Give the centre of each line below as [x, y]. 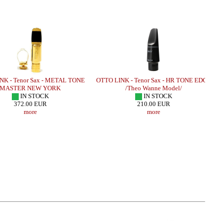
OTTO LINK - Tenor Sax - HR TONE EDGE [153, 80]
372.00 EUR [30, 104]
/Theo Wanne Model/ [153, 88]
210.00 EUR [153, 104]
